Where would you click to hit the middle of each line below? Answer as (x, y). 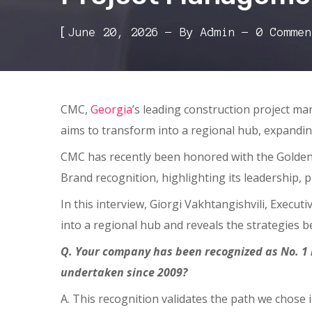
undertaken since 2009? (124, 272)
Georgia (111, 109)
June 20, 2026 (114, 32)
